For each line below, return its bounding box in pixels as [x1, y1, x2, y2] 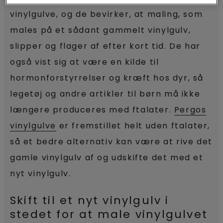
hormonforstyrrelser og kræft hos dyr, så [10, 72, 204, 84]
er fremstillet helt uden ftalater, [56, 120, 211, 131]
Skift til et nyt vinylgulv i [10, 193, 169, 208]
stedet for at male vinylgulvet [10, 207, 208, 222]
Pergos [174, 104, 207, 115]
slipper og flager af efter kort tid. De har [10, 40, 201, 52]
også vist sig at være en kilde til [10, 56, 159, 68]
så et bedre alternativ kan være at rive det [10, 136, 213, 147]
